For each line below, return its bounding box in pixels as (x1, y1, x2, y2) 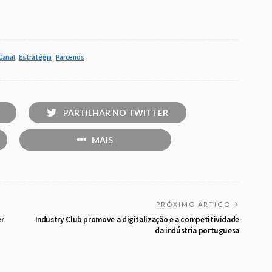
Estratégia (19, 52, 52, 61)
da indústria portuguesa (155, 225, 239, 236)
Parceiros (55, 52, 84, 61)
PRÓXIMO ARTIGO (156, 200, 231, 209)
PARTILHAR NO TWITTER (63, 107, 168, 118)
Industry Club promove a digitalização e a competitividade (35, 214, 239, 225)
